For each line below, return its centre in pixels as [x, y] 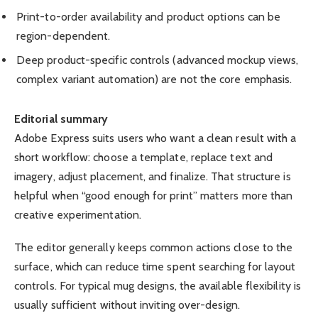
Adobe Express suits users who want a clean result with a [155, 138]
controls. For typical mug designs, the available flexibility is [158, 285]
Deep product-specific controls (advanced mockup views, [158, 60]
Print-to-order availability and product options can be [149, 17]
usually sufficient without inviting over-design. [127, 305]
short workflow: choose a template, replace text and [144, 157]
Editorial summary [61, 119]
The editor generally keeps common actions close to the [154, 247]
